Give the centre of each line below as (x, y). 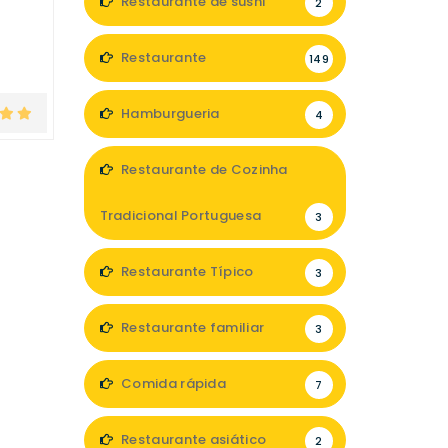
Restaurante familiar (191, 327)
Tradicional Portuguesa (180, 215)
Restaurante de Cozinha (202, 169)
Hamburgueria (168, 113)
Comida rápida (172, 383)
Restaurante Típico (185, 271)
